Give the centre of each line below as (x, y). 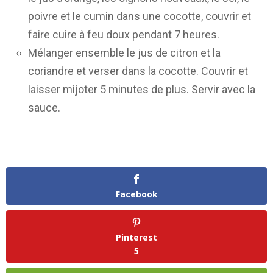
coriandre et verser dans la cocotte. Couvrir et (138, 71)
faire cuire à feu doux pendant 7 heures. (124, 34)
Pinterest (136, 237)
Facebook (136, 194)
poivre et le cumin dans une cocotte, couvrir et (140, 16)
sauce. (44, 107)
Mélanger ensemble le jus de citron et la (124, 52)
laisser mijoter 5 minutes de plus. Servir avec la (142, 89)
